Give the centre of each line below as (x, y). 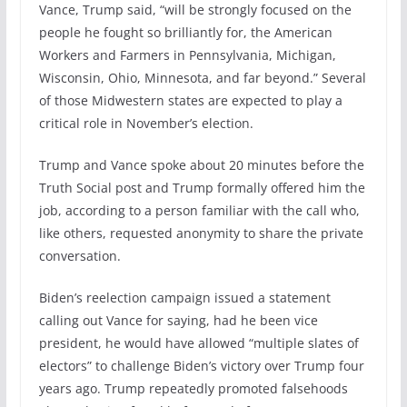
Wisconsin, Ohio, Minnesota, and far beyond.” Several (202, 77)
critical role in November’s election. (146, 123)
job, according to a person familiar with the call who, (199, 210)
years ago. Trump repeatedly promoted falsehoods (193, 388)
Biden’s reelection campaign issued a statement (184, 297)
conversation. (79, 255)
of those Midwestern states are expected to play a (190, 100)
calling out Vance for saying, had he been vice (178, 320)
